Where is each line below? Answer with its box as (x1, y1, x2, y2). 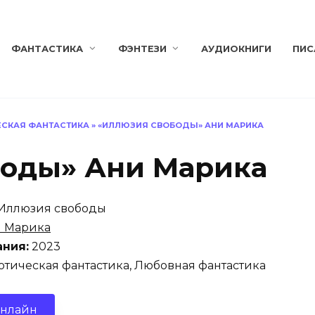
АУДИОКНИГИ (201, 44, 272, 55)
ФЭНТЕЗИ (117, 44, 167, 55)
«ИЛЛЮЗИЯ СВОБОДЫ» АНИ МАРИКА (98, 120, 264, 130)
